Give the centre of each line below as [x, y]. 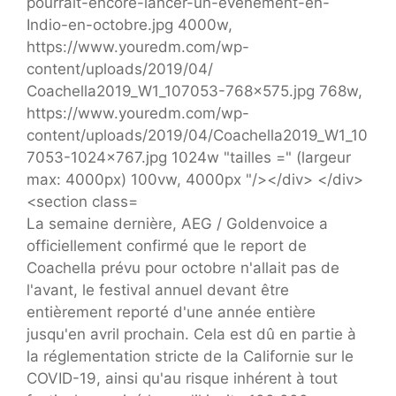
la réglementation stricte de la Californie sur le [190, 356]
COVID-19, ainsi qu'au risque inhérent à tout [182, 378]
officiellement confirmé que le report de [167, 245]
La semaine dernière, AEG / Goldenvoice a [177, 223]
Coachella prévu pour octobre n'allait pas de [183, 267]
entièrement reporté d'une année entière [171, 312]
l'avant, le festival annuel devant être [158, 289]
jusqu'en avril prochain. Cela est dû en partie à [191, 334]
